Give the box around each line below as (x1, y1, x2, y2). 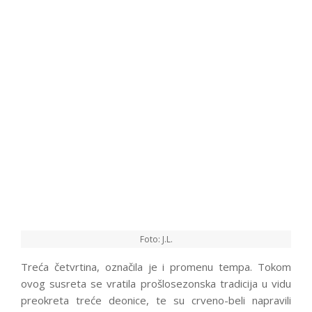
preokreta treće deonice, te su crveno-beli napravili (21, 293, 291, 308)
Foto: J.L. (139, 233, 173, 246)
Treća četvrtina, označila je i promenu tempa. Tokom (21, 260, 291, 274)
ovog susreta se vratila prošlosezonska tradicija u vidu (21, 276, 291, 291)
